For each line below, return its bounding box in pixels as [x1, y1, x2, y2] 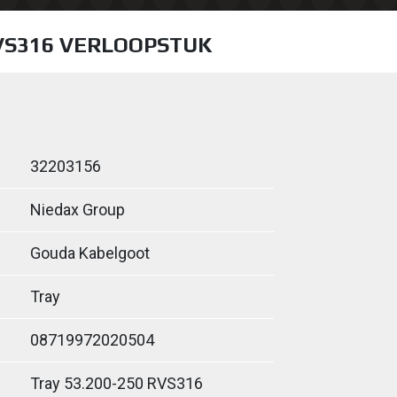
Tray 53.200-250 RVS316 [30, 374, 203, 393]
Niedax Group [30, 200, 125, 219]
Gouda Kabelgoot [30, 244, 150, 262]
